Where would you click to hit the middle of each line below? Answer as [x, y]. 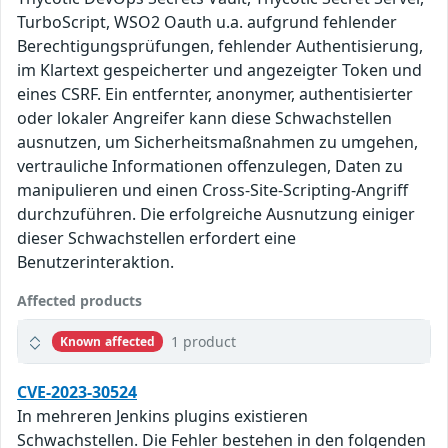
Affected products [79, 301]
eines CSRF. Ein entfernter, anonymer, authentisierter [215, 94]
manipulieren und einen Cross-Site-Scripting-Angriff [212, 190]
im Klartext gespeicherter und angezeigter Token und [219, 70]
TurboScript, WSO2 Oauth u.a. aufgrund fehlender [207, 22]
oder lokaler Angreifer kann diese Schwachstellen [204, 118]
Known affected [107, 341]
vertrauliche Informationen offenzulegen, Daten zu [210, 166]
